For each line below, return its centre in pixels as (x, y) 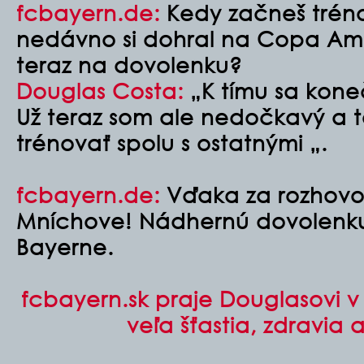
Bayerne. (65, 246)
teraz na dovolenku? (129, 64)
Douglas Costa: (100, 90)
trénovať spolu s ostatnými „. (172, 142)
